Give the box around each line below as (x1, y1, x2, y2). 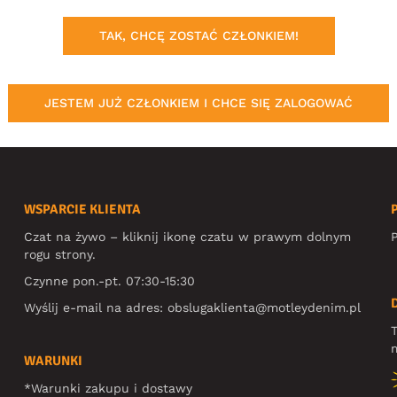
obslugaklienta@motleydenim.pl (167, 300, 362, 315)
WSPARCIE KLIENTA (24, 200, 142, 217)
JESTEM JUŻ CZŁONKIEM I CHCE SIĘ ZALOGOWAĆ (44, 95, 353, 110)
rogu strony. (24, 246, 97, 261)
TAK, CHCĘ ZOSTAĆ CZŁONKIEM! (98, 27, 299, 43)
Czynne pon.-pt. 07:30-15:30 (24, 273, 196, 288)
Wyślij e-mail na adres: (24, 300, 168, 315)
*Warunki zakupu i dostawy (24, 380, 193, 395)
